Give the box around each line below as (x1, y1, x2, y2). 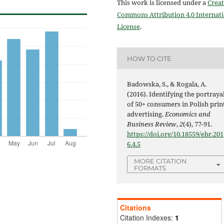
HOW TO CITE (127, 54, 172, 62)
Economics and (165, 109, 211, 119)
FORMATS (134, 164, 166, 172)
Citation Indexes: (120, 212, 175, 223)
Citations (120, 202, 151, 213)
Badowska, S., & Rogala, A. (127, 79, 207, 89)
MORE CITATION (134, 157, 187, 165)
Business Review (127, 119, 177, 129)
